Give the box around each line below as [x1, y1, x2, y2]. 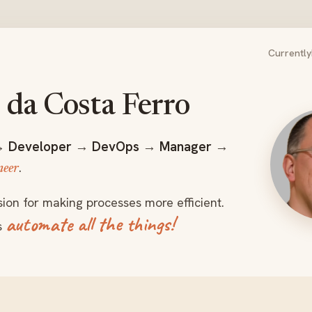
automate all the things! [6, 211, 174, 237]
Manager [159, 138, 212, 155]
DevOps [92, 138, 139, 155]
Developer [8, 138, 72, 155]
